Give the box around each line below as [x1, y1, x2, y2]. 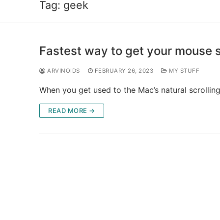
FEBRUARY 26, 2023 [94, 67, 153, 74]
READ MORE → [48, 106, 95, 114]
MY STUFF [167, 67, 199, 74]
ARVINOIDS [45, 67, 80, 74]
